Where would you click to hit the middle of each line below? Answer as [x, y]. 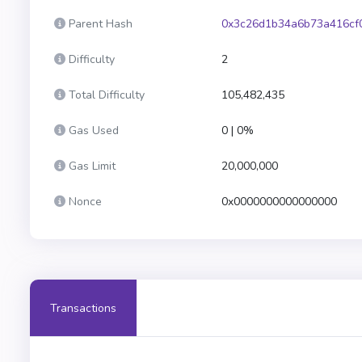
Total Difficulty [107, 95]
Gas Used [94, 130]
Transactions [83, 308]
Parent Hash [101, 24]
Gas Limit [92, 166]
